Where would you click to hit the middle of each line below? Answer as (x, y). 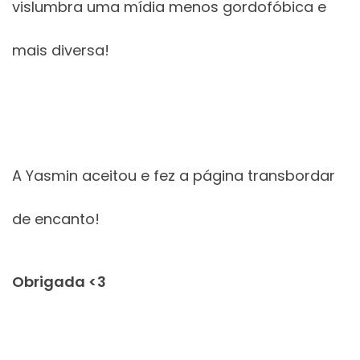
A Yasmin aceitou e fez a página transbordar (174, 176)
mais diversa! (61, 51)
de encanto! (56, 219)
